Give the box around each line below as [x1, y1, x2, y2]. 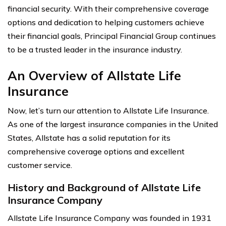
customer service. [8, 159, 72, 170]
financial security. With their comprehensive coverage [8, 3, 209, 14]
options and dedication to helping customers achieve [8, 17, 204, 27]
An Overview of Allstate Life [8, 67, 181, 83]
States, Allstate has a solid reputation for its [8, 132, 171, 143]
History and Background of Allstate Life [8, 181, 201, 194]
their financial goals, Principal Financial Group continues [8, 30, 216, 41]
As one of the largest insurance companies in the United [8, 119, 218, 129]
